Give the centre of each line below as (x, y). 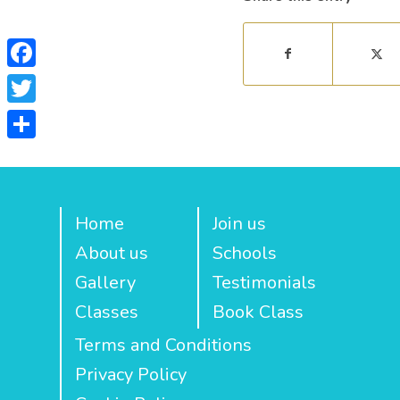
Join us (239, 224)
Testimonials (264, 283)
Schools (245, 254)
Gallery (105, 283)
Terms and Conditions (163, 346)
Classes (107, 312)
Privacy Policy (131, 375)
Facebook (46, 80)
